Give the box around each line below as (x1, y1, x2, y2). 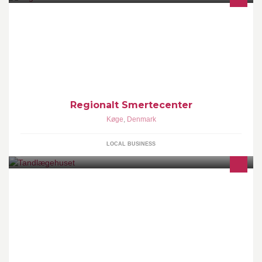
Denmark (126, 115, 156, 123)
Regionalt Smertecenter (70, 99, 192, 111)
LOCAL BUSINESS (106, 140, 156, 147)
